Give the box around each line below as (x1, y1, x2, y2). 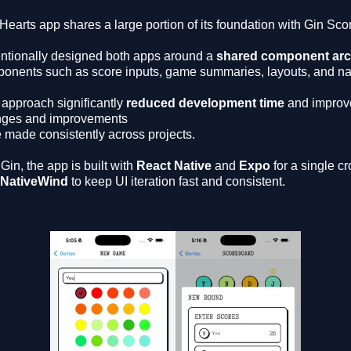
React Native (136, 159, 212, 172)
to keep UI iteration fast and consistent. (67, 175, 285, 188)
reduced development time (125, 96, 284, 110)
